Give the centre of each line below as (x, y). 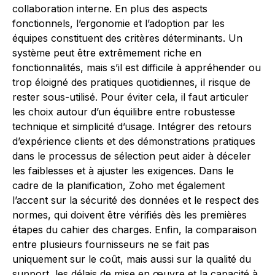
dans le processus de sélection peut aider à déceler (132, 156)
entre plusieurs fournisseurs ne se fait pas (111, 244)
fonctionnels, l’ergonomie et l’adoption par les (118, 23)
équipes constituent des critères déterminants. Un (127, 38)
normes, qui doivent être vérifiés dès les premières (130, 215)
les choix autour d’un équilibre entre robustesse (124, 112)
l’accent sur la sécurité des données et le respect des (136, 200)
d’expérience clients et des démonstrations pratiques (134, 141)
